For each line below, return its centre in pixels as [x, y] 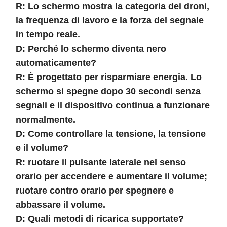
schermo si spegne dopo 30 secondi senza [108, 91]
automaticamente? [56, 63]
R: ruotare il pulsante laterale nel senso [101, 162]
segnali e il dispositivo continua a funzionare [113, 105]
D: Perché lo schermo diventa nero [91, 48]
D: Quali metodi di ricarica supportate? [100, 219]
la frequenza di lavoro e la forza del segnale [110, 20]
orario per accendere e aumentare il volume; [111, 176]
